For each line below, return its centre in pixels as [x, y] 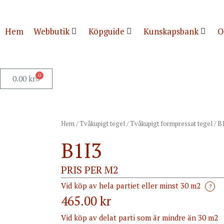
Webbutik [51, 31]
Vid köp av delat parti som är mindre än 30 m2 [139, 217]
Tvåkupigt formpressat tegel [171, 123]
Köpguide [106, 31]
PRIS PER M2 [90, 170]
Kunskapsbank [171, 31]
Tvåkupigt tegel [102, 123]
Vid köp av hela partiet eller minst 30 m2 [132, 185]
